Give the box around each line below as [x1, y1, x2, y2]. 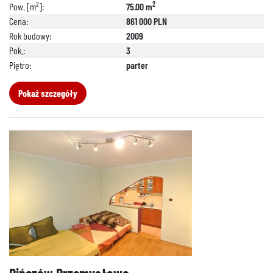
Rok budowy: [9, 30, 51, 41]
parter [126, 59, 148, 71]
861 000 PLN [126, 15, 167, 27]
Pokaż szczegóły [18, 87, 77, 99]
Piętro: [9, 59, 31, 71]
